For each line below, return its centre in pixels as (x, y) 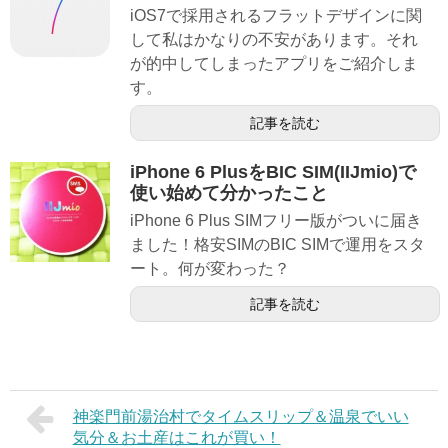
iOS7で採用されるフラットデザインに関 (276, 15)
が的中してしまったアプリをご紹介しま (274, 63)
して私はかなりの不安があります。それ (274, 39)
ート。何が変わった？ (210, 268)
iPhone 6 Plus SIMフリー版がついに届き (276, 220)
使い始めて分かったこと (229, 192)
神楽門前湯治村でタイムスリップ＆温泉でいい (240, 416)
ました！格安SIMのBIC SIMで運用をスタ (277, 244)
